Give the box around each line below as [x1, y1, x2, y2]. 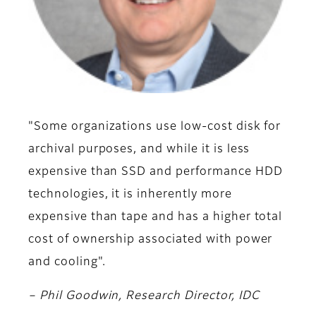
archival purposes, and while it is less [28, 144, 250, 156]
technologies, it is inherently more [28, 189, 232, 201]
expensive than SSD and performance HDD [28, 166, 283, 178]
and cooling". [28, 257, 106, 269]
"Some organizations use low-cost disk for [28, 121, 281, 133]
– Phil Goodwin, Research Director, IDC [28, 291, 260, 303]
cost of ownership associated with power [28, 234, 273, 246]
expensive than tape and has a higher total [28, 212, 283, 224]
